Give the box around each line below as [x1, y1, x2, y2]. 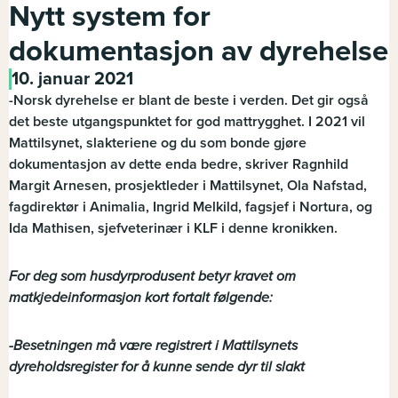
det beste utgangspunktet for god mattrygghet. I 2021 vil [9, 113, 365, 131]
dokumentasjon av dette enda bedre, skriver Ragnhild [9, 155, 348, 174]
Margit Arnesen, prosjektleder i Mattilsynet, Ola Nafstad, [9, 177, 367, 195]
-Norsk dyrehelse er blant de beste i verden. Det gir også [9, 92, 369, 110]
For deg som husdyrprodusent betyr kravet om [9, 267, 296, 286]
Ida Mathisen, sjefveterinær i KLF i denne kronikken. [9, 219, 338, 238]
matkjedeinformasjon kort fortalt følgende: [9, 289, 273, 307]
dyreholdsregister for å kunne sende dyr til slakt [9, 358, 305, 377]
